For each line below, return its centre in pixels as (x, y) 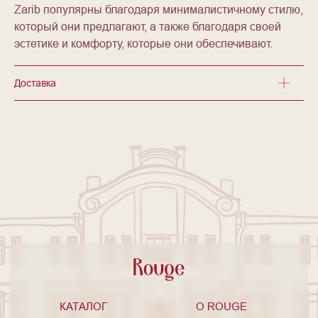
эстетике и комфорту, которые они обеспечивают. (143, 44)
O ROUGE (221, 307)
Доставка (35, 83)
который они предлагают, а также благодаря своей (148, 27)
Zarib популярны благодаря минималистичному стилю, (159, 10)
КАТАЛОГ (83, 307)
